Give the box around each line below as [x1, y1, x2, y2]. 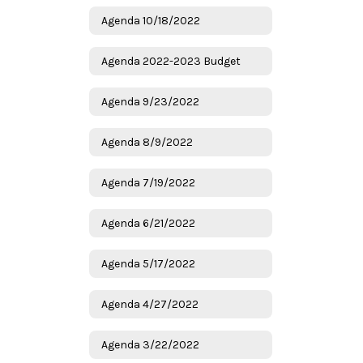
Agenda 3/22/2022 [101, 337, 199, 352]
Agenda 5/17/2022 [101, 256, 195, 271]
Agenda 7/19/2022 [101, 175, 195, 190]
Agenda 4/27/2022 [101, 297, 199, 311]
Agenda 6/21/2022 [101, 216, 195, 230]
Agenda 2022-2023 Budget [101, 53, 241, 68]
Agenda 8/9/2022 [101, 135, 193, 149]
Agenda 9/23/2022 [101, 94, 199, 109]
